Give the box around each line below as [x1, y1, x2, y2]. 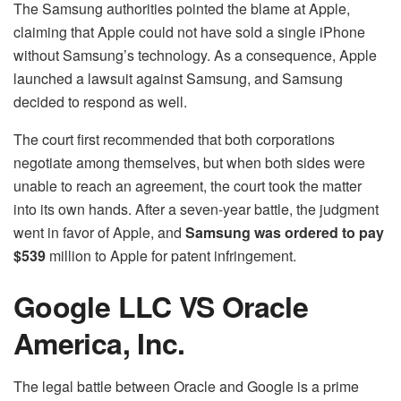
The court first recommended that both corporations [13, 129, 335, 150]
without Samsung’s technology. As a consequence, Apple [13, 45, 377, 66]
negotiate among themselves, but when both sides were [13, 152, 365, 174]
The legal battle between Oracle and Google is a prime [13, 375, 359, 397]
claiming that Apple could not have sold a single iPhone [13, 21, 365, 43]
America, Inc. [13, 321, 185, 363]
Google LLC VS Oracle [13, 285, 309, 327]
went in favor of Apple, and [13, 222, 185, 243]
